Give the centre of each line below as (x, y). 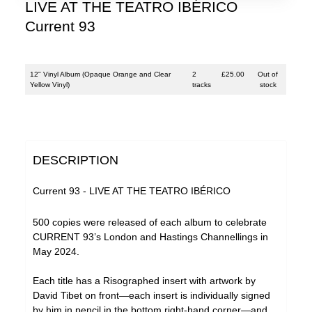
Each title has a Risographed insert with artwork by (145, 281)
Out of (268, 75)
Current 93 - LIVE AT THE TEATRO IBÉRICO (132, 191)
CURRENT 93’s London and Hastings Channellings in (151, 237)
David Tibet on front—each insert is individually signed (152, 296)
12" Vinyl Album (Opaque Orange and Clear (101, 75)
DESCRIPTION (76, 161)
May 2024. (56, 252)
